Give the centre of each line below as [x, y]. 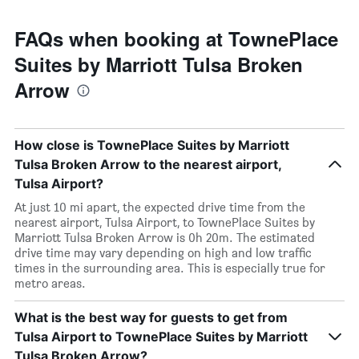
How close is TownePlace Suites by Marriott [152, 145]
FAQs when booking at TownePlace [176, 38]
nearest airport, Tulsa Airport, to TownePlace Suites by [165, 222]
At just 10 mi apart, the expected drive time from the [160, 207]
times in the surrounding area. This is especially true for [170, 268]
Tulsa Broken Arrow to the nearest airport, [148, 164]
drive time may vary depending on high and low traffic [163, 253]
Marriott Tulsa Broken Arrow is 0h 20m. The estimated [165, 238]
